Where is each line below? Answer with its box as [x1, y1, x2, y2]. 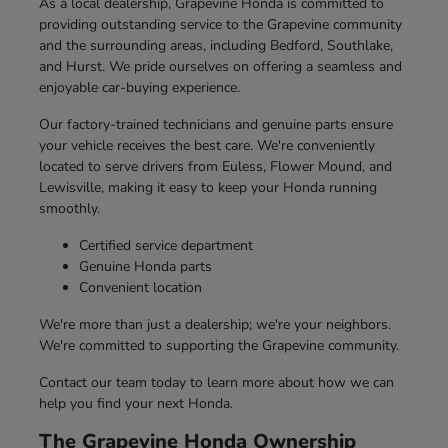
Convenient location [78, 277, 202, 297]
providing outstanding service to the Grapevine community [38, 14, 402, 34]
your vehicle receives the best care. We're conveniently [38, 135, 375, 155]
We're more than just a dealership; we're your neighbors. [38, 314, 391, 334]
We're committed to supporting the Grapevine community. [38, 335, 399, 355]
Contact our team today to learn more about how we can [38, 372, 394, 392]
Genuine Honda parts [78, 256, 212, 276]
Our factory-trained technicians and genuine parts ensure [38, 114, 393, 134]
